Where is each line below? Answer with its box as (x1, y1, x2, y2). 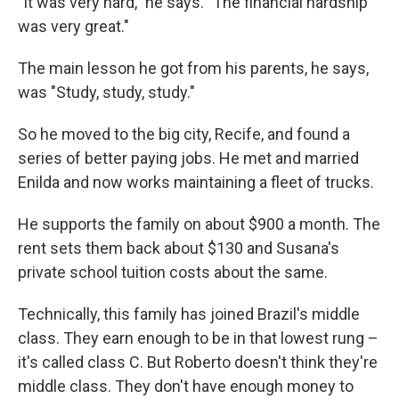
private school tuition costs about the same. (18, 263, 328, 282)
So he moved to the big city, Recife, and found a (18, 125, 350, 144)
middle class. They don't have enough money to (18, 377, 354, 396)
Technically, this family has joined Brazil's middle (18, 305, 360, 324)
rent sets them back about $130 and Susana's (18, 239, 339, 258)
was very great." (18, 17, 129, 37)
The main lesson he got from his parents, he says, (18, 59, 369, 78)
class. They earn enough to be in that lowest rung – (18, 329, 379, 348)
